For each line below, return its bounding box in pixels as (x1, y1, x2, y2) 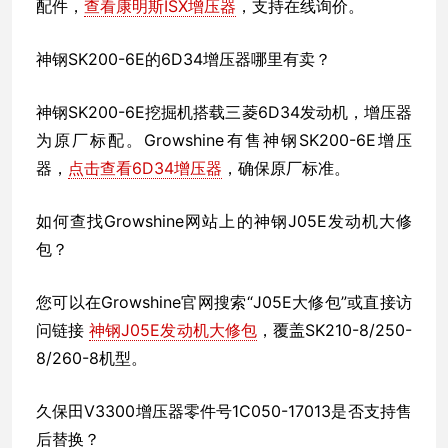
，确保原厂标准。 (222, 157, 350, 178)
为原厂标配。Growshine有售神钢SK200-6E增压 (36, 129, 412, 150)
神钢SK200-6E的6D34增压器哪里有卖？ (36, 48, 331, 69)
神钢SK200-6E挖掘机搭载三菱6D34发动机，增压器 (36, 101, 412, 122)
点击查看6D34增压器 (68, 157, 222, 178)
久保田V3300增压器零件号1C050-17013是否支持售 (36, 400, 412, 421)
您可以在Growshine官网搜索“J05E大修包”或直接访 (36, 291, 412, 312)
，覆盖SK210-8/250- (256, 319, 412, 340)
